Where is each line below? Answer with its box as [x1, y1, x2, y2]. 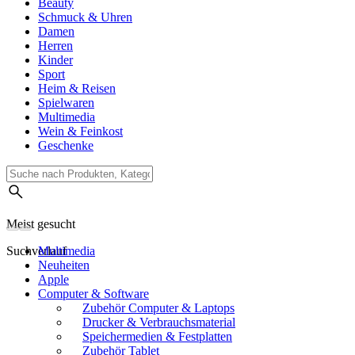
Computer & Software [38, 287, 149, 301]
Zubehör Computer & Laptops [82, 301, 235, 315]
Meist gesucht [6, 217, 75, 231]
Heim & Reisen [38, 82, 116, 96]
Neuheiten [38, 258, 90, 273]
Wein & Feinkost [38, 124, 123, 139]
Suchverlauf [6, 244, 67, 258]
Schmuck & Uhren [38, 10, 132, 25]
